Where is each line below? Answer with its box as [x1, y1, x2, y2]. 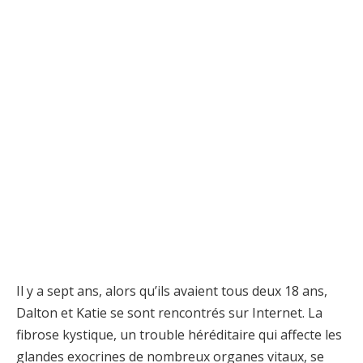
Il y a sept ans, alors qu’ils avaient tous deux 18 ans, [16, 281, 327, 300]
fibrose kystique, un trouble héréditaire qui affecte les [16, 325, 342, 344]
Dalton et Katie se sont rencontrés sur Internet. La [16, 303, 322, 322]
